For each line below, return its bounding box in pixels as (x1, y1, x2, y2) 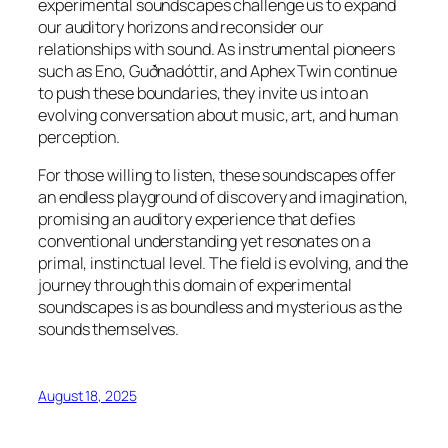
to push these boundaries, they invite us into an (38, 81, 369, 104)
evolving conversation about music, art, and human (38, 103, 399, 126)
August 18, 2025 (38, 386, 137, 406)
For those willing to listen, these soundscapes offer (38, 164, 396, 186)
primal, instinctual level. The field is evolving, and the (38, 252, 409, 274)
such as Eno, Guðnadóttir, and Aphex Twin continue (38, 59, 398, 82)
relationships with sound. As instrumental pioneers (38, 37, 395, 60)
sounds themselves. (38, 318, 180, 340)
